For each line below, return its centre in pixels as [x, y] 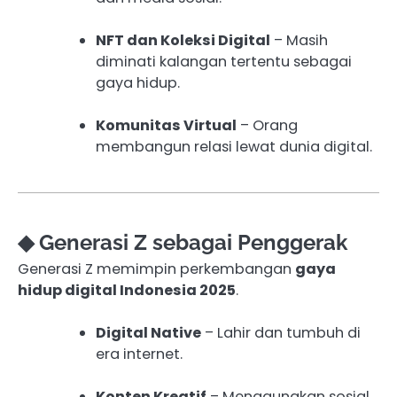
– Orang [267, 126]
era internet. [139, 354]
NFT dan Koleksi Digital [183, 40]
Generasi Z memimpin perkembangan [156, 269]
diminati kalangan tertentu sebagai [224, 61]
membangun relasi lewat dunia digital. [234, 147]
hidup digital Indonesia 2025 [127, 291]
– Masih [299, 40]
